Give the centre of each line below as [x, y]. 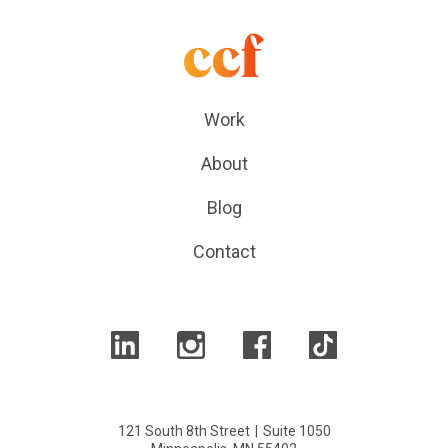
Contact [224, 251]
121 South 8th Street [183, 430]
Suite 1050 [296, 430]
